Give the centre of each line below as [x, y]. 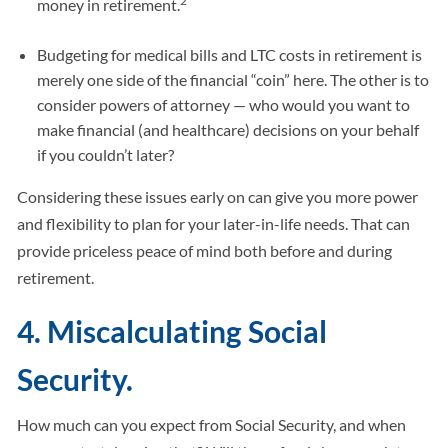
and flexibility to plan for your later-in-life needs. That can [214, 224]
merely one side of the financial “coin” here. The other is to [233, 80]
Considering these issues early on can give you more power [218, 197]
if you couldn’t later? [106, 155]
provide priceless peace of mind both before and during [205, 251]
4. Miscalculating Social [172, 331]
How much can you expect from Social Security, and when [212, 425]
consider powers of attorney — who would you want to [224, 105]
